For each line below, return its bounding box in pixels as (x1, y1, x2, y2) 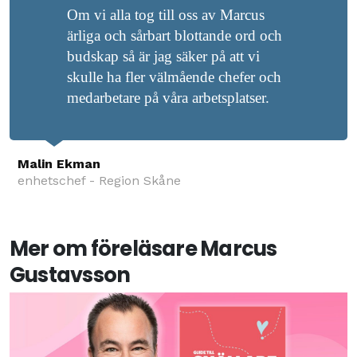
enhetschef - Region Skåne (17, 172, 181, 188)
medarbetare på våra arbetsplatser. (67, 88, 269, 106)
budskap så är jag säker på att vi (67, 47, 260, 65)
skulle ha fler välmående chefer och (67, 68, 281, 85)
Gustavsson (10, 260, 131, 289)
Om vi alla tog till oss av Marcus (67, 6, 265, 23)
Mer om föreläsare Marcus (10, 233, 277, 263)
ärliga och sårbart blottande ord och (67, 26, 282, 44)
